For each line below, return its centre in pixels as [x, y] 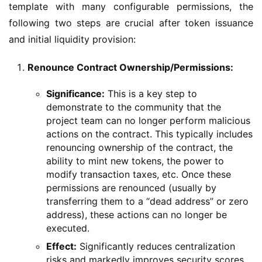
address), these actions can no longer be [137, 214]
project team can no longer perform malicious [148, 120]
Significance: [75, 93]
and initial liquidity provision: [72, 39]
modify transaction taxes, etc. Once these [139, 174]
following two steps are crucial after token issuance [131, 23]
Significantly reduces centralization [156, 246]
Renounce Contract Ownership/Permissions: [130, 67]
